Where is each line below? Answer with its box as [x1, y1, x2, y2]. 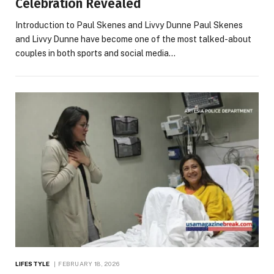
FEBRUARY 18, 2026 [58, 260, 120, 268]
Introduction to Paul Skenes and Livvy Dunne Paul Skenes [15, 20, 243, 31]
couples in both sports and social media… [15, 48, 176, 59]
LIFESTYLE [15, 260, 50, 268]
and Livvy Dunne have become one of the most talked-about [15, 34, 251, 45]
